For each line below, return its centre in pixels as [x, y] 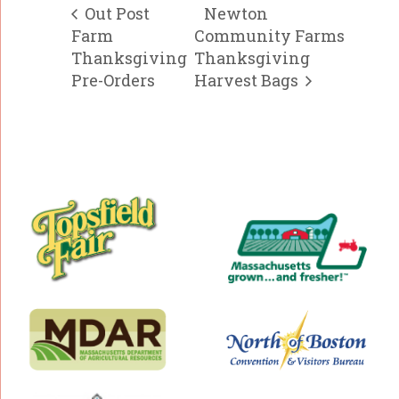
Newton [236, 13]
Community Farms [269, 36]
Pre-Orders [113, 80]
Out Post [115, 13]
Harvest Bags [248, 80]
